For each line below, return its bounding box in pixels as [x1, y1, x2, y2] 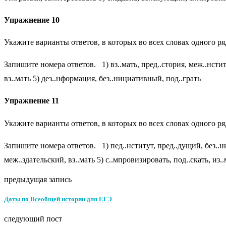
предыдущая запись [4, 175, 72, 184]
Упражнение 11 [4, 96, 59, 105]
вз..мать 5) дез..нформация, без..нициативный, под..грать [4, 74, 201, 83]
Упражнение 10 [4, 15, 60, 24]
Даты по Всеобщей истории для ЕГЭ [4, 195, 112, 203]
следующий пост [4, 214, 62, 223]
